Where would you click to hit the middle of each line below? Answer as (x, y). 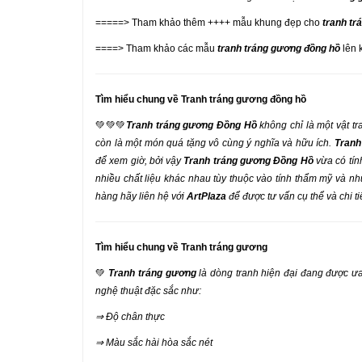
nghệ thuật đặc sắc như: (148, 291)
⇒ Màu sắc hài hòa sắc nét (154, 343)
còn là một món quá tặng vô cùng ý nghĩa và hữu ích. (215, 143)
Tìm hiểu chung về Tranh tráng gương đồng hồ (201, 99)
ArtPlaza (206, 196)
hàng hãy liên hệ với (141, 196)
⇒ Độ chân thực (130, 317)
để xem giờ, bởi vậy (140, 161)
